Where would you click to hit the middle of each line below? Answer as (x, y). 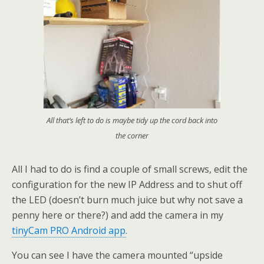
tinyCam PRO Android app (69, 231)
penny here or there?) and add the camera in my (118, 215)
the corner (132, 136)
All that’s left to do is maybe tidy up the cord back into (132, 121)
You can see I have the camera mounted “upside (117, 255)
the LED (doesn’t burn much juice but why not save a (127, 200)
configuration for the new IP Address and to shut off (127, 185)
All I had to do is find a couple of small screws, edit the (130, 169)
